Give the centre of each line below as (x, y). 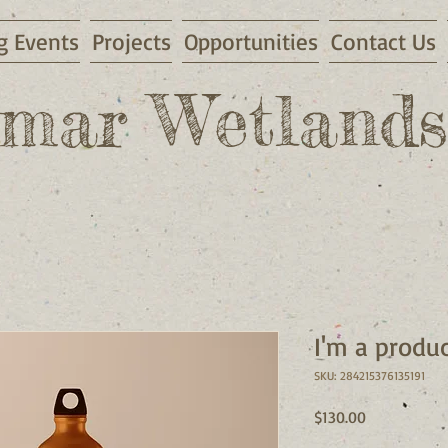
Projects (131, 41)
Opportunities (250, 41)
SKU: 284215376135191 (369, 375)
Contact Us (383, 41)
